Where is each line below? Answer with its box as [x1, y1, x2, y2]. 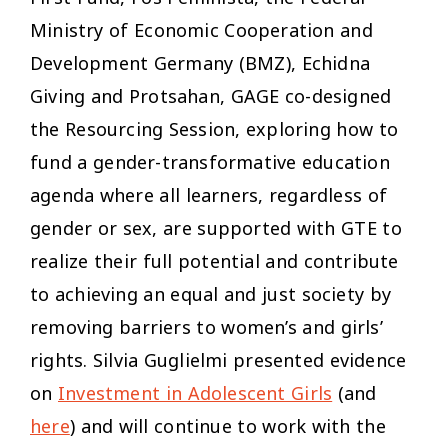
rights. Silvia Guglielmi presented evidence [30, 347, 407, 372]
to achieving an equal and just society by [30, 281, 392, 306]
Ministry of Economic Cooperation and [30, 17, 373, 42]
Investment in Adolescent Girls [58, 380, 333, 405]
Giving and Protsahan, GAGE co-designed [30, 83, 392, 108]
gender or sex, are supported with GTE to [30, 215, 402, 240]
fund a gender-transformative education [30, 149, 390, 174]
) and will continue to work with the [69, 413, 386, 438]
